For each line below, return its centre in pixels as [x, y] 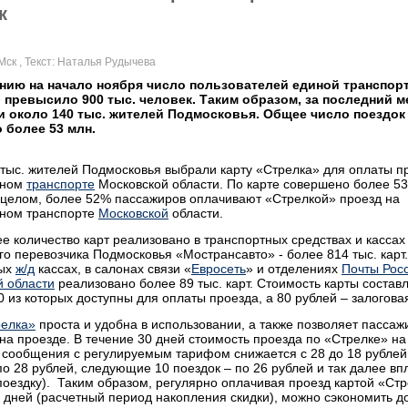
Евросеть [219, 269]
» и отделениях [294, 269]
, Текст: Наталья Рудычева [86, 62]
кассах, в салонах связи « [113, 269]
